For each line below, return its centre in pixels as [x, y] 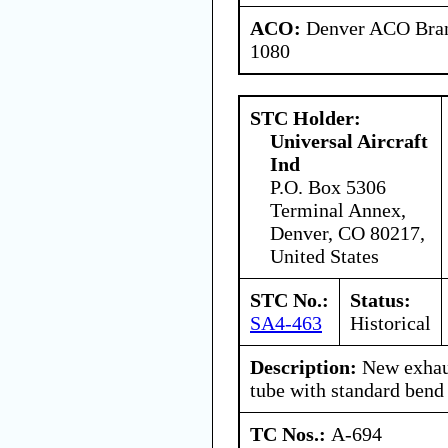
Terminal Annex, [338, 209]
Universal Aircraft [349, 140]
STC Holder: [305, 117]
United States [324, 255]
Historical [390, 322]
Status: [380, 299]
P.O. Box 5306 [328, 186]
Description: [303, 366]
